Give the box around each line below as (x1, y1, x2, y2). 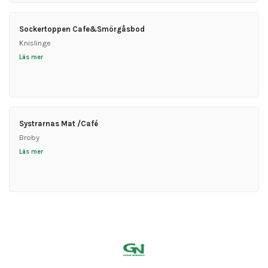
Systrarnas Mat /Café (19, 118, 98, 128)
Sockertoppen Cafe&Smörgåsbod (19, 25, 145, 34)
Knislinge (19, 38, 51, 48)
